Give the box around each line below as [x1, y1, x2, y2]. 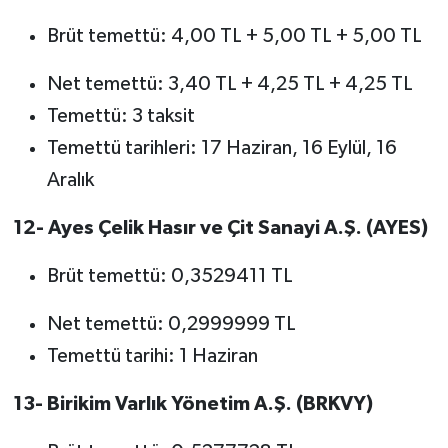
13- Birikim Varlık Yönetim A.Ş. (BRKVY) [12, 394, 373, 415]
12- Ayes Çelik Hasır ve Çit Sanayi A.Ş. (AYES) [12, 218, 428, 239]
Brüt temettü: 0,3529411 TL [46, 266, 293, 287]
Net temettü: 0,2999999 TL [46, 314, 296, 335]
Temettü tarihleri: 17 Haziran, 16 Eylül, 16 [46, 138, 397, 159]
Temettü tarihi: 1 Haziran [46, 346, 258, 367]
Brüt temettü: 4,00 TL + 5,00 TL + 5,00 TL [46, 26, 422, 47]
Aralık [46, 170, 94, 191]
